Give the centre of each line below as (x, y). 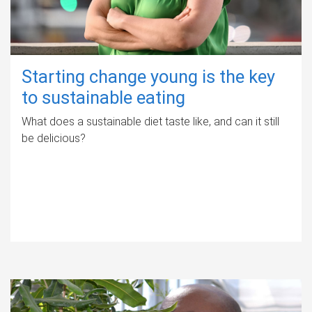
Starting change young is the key (148, 76)
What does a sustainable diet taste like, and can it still (150, 121)
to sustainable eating (103, 97)
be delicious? (54, 138)
